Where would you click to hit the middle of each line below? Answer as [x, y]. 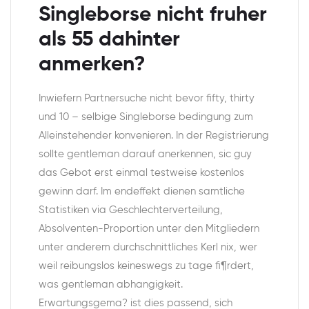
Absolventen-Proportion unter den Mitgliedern [149, 228]
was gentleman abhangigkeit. [111, 284]
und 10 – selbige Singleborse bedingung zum [146, 117]
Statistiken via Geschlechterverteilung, [131, 210]
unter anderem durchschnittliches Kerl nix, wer [148, 247]
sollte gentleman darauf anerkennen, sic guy [145, 154]
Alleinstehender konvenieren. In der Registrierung [154, 135]
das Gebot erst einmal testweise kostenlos [141, 172]
